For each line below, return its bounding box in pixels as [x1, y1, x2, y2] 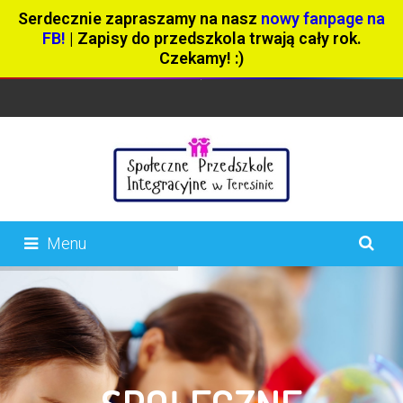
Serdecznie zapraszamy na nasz [18, 9, 261, 28]
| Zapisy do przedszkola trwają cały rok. [65, 29, 362, 48]
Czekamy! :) [159, 49, 244, 67]
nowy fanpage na [261, 9, 385, 28]
